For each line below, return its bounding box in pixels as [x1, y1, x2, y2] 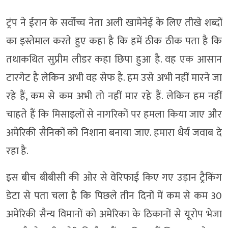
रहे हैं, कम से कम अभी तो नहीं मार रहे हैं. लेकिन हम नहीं [6, 87, 222, 105]
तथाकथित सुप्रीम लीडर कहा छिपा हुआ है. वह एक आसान [6, 50, 222, 68]
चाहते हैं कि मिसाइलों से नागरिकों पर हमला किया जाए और [6, 105, 222, 123]
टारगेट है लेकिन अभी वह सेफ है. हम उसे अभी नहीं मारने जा [6, 69, 222, 87]
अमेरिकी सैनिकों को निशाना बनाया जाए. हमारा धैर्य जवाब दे [6, 124, 222, 141]
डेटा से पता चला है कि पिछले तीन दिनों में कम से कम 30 [6, 187, 222, 205]
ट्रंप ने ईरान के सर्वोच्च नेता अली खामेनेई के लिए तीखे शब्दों [6, 14, 222, 32]
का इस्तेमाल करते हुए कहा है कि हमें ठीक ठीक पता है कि [6, 32, 222, 50]
